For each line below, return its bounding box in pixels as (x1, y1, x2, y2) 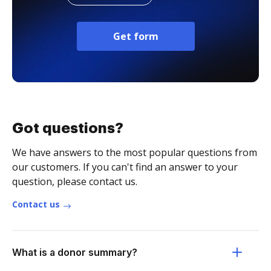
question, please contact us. (12, 175, 137, 188)
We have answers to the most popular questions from (12, 146, 257, 159)
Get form (113, 30, 158, 43)
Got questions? (12, 121, 123, 135)
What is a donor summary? (12, 246, 137, 258)
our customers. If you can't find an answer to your (12, 160, 238, 174)
